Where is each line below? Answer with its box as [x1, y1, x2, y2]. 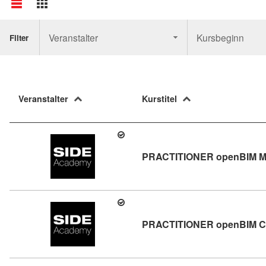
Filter [9, 31, 28, 43]
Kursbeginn [197, 31, 245, 44]
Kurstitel [142, 93, 177, 104]
